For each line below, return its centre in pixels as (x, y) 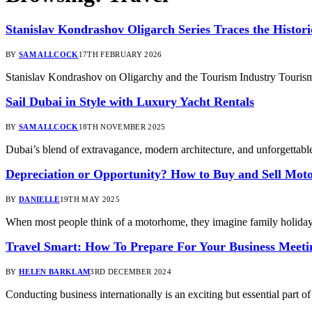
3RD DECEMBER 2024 (131, 271)
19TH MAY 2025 (89, 199)
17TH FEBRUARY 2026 (120, 54)
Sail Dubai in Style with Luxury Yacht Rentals (130, 101)
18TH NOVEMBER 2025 (122, 126)
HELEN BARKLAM (55, 271)
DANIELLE (39, 199)
